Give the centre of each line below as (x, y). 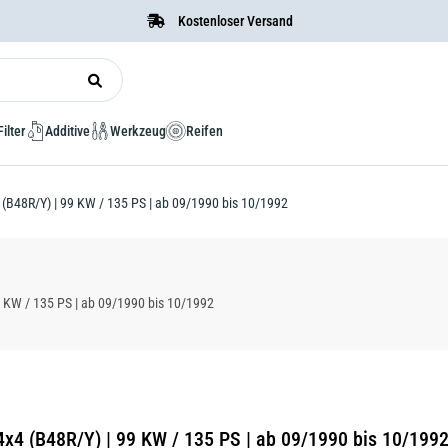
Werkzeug (138, 131)
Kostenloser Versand (234, 21)
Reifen (204, 131)
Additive (67, 131)
